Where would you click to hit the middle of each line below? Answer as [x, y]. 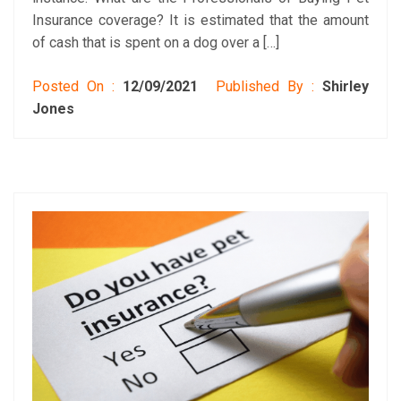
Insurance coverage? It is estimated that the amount [200, 21]
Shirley [346, 87]
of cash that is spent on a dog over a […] [156, 43]
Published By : [265, 87]
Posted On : [78, 87]
